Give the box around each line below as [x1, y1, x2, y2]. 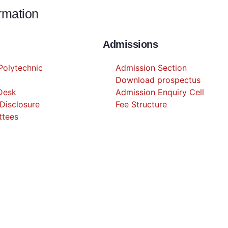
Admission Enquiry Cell [116, 87, 204, 97]
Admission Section [116, 63, 187, 73]
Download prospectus [116, 75, 201, 85]
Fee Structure [116, 99, 167, 109]
